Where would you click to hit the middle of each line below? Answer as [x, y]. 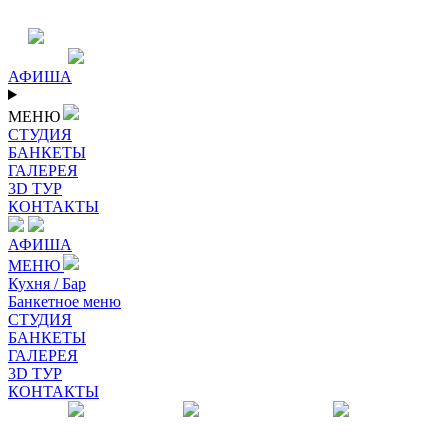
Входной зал [50, 429]
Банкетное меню [64, 301]
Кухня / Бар [47, 283]
